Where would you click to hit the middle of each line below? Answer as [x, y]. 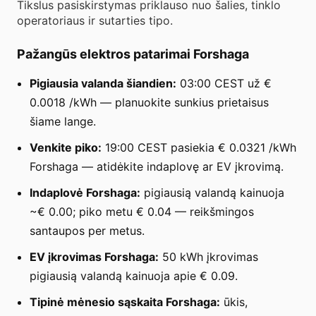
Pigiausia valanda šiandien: [103, 83]
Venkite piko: [66, 147]
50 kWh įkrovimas [208, 256]
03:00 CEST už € [224, 83]
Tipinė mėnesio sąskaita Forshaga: [125, 302]
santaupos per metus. [87, 230]
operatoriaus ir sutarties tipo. [95, 20]
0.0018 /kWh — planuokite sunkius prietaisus [149, 102]
